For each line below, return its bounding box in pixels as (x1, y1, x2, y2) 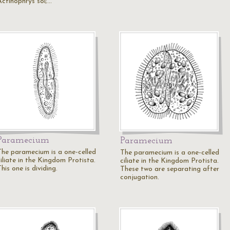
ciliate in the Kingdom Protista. (120, 157, 219, 165)
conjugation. (120, 174, 159, 181)
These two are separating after (120, 165, 219, 173)
